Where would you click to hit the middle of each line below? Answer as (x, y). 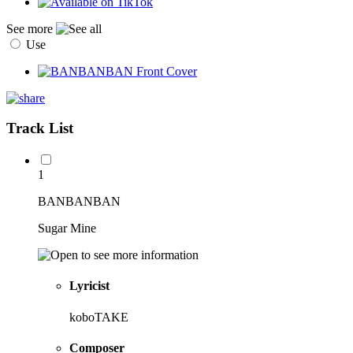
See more (31, 28)
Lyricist (89, 286)
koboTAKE (99, 317)
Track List (40, 128)
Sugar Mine (67, 229)
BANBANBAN (79, 202)
